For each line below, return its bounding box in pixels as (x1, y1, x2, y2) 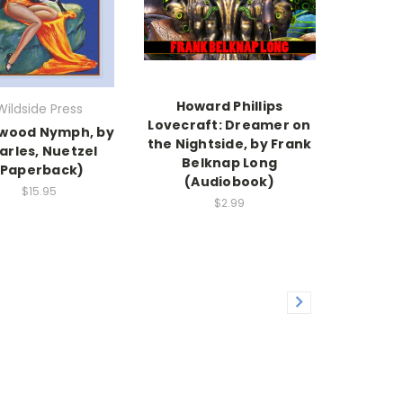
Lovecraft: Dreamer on (148, 116, 311, 135)
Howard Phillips (175, 97, 283, 116)
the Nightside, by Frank (147, 135, 312, 154)
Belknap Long (182, 154, 277, 173)
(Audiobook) (184, 173, 274, 192)
